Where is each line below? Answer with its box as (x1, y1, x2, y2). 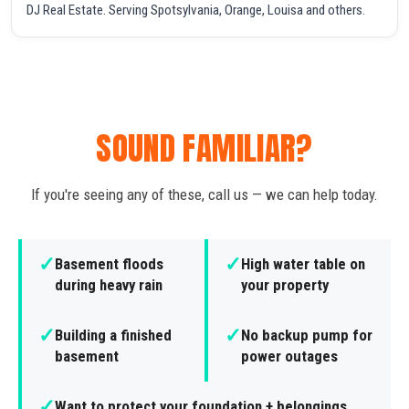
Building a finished (55, 325, 172, 344)
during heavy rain (55, 275, 163, 294)
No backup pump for (241, 325, 372, 344)
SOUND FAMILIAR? (96, 123, 313, 173)
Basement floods (55, 254, 163, 273)
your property (241, 275, 329, 294)
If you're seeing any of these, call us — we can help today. (31, 184, 378, 204)
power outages (241, 346, 338, 365)
